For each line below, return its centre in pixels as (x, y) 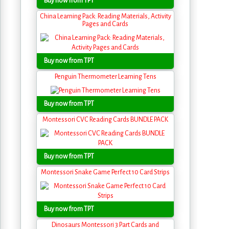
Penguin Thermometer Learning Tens (105, 77)
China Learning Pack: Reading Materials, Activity (105, 16)
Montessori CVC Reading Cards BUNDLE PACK (105, 120)
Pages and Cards (105, 24)
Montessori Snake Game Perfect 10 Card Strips (105, 173)
